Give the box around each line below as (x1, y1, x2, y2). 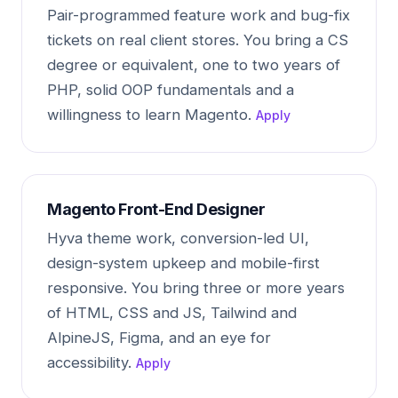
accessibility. (47, 354, 136, 371)
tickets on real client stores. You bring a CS (47, 31, 348, 49)
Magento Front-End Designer (47, 200, 265, 219)
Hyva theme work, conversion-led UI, (47, 229, 309, 247)
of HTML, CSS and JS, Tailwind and (47, 304, 297, 322)
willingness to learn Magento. (47, 106, 256, 123)
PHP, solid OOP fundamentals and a (47, 81, 294, 99)
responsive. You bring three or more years (47, 279, 345, 297)
